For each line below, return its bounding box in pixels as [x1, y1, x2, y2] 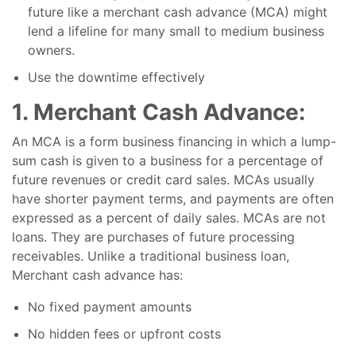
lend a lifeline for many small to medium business [28, 23, 324, 40]
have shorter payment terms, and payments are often [12, 191, 334, 207]
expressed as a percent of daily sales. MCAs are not [12, 210, 326, 226]
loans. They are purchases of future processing [12, 229, 295, 246]
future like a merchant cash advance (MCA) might [28, 4, 327, 21]
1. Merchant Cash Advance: [12, 99, 305, 126]
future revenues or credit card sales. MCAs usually [12, 172, 315, 188]
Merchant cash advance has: [12, 267, 183, 284]
